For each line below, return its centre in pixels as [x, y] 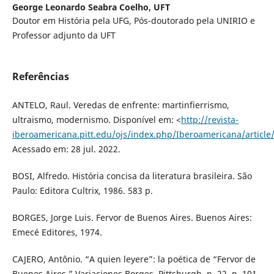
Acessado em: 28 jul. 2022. [66, 149]
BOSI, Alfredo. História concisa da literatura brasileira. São [132, 176]
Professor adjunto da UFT [64, 35]
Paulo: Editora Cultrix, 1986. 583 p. [82, 191]
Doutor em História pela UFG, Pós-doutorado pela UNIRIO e [133, 21]
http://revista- [209, 120]
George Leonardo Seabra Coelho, [83, 7]
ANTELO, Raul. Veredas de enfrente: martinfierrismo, [120, 105]
